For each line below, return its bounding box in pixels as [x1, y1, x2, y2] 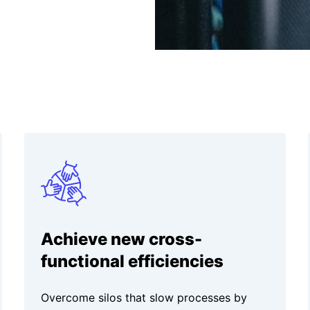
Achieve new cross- [40, 229, 202, 250]
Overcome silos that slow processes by [40, 291, 247, 305]
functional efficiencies [40, 251, 224, 272]
